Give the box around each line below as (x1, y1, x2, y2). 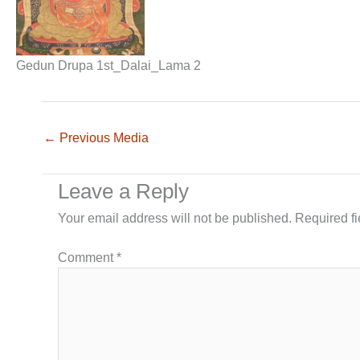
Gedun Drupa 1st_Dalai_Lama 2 (16, 58, 201, 72)
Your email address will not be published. (58, 211, 292, 225)
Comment (58, 250, 117, 264)
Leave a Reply (58, 178, 189, 203)
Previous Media (56, 130, 149, 145)
